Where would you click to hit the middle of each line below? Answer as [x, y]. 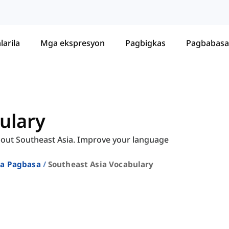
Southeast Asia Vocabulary [101, 164]
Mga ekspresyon [73, 43]
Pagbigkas [145, 43]
